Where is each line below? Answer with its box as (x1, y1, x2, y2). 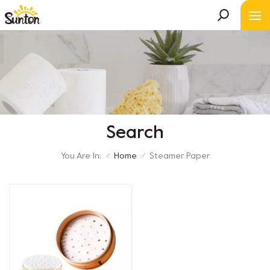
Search (106, 124, 164, 142)
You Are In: (60, 152, 101, 160)
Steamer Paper (149, 152, 210, 161)
